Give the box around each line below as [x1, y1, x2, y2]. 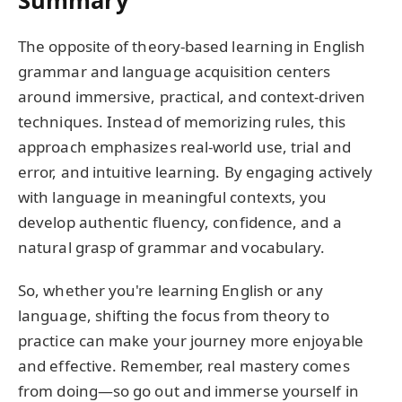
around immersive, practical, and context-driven [18, 86, 365, 108]
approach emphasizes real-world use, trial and [18, 136, 351, 158]
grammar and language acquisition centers [18, 61, 331, 83]
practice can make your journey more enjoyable [18, 330, 363, 352]
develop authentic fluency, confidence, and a [18, 212, 342, 233]
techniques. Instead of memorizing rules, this [18, 111, 345, 133]
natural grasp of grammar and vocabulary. [18, 237, 326, 258]
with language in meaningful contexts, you [18, 187, 328, 208]
